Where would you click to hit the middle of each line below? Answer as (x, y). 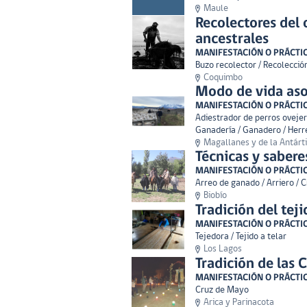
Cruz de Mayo (222, 290)
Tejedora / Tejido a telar (241, 237)
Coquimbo (223, 78)
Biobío (215, 196)
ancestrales (232, 39)
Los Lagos (223, 249)
